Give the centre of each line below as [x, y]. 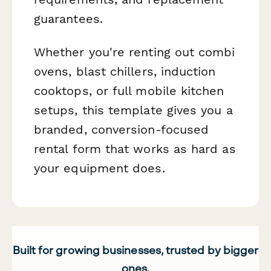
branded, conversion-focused [122, 130]
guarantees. [68, 19]
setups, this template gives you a [133, 110]
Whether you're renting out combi [135, 52]
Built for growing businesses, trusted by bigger [135, 250]
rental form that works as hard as [135, 149]
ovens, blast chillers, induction [125, 72]
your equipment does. [100, 168]
